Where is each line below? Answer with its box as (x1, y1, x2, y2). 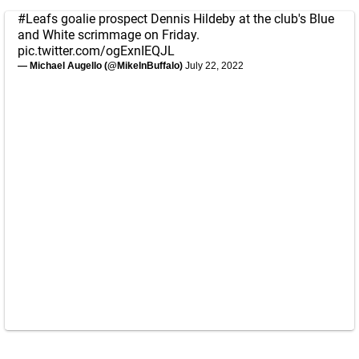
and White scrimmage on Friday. (18, 27, 200, 42)
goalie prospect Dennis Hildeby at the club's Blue (58, 11, 334, 26)
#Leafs (18, 11, 58, 26)
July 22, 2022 (185, 60, 244, 71)
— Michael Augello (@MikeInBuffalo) (18, 60, 185, 71)
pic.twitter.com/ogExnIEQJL (18, 43, 175, 58)
